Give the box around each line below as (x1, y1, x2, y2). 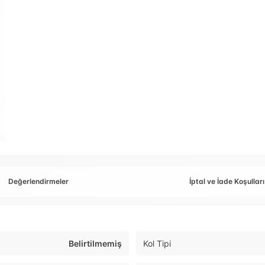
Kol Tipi (143, 238, 171, 249)
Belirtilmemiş (69, 238, 122, 249)
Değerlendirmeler (8, 177, 69, 186)
